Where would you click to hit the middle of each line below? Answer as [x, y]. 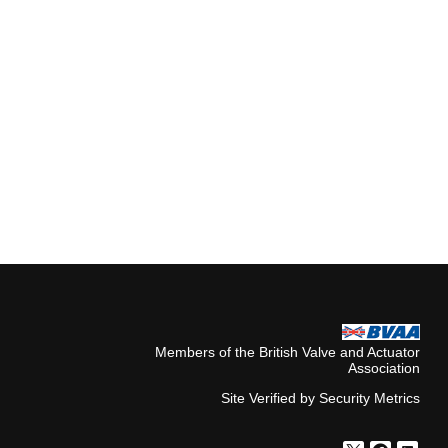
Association [383, 368]
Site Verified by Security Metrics [320, 398]
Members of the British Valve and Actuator [287, 352]
